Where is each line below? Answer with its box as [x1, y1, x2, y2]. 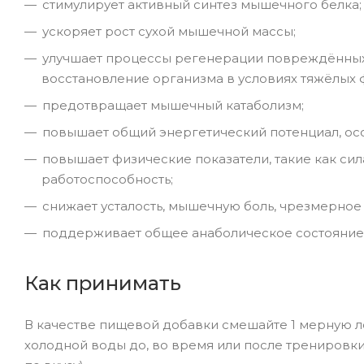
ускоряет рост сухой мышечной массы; [42, 23, 296, 39]
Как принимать [24, 271, 181, 295]
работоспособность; [41, 171, 173, 187]
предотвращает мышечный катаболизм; [42, 97, 304, 113]
